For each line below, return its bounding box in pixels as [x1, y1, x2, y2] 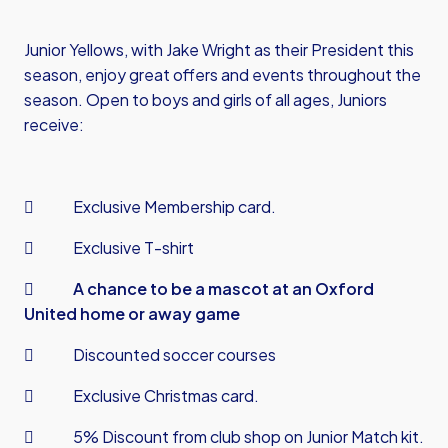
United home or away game [24, 303, 240, 324]
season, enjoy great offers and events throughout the [24, 64, 421, 85]
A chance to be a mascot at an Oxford [67, 278, 374, 299]
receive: [24, 114, 84, 135]
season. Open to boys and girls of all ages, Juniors [24, 89, 387, 110]
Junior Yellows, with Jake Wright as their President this [24, 39, 414, 60]
